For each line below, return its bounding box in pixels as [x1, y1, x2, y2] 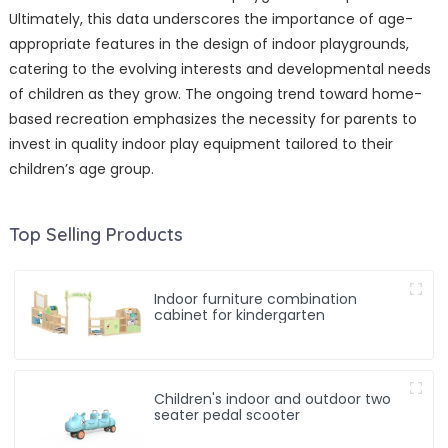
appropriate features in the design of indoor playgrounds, [8, 34, 409, 55]
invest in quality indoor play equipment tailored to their [8, 134, 393, 155]
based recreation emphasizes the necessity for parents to [8, 109, 417, 130]
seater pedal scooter [154, 404, 301, 425]
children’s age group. [8, 159, 154, 180]
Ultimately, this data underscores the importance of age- [8, 9, 413, 30]
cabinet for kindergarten [154, 305, 326, 326]
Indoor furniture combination [154, 289, 358, 310]
